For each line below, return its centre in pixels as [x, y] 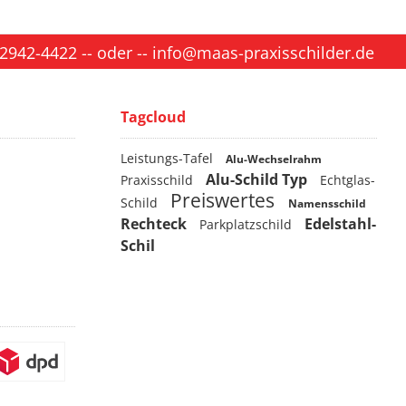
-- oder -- [114, 52]
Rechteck [155, 224]
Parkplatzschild [247, 224]
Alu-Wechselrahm [274, 159]
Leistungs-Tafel [169, 158]
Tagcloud [153, 117]
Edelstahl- [340, 224]
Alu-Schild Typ [258, 179]
